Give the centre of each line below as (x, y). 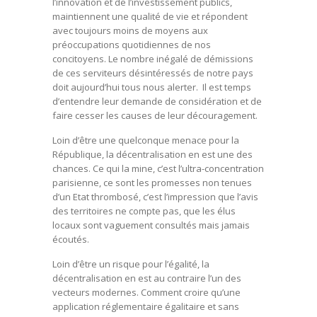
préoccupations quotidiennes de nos (132, 44)
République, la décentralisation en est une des (152, 154)
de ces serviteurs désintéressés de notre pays (153, 73)
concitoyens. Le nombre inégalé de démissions (153, 58)
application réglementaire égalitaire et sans (146, 306)
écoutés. (71, 239)
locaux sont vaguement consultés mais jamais (151, 225)
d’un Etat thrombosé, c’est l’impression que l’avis (155, 196)
